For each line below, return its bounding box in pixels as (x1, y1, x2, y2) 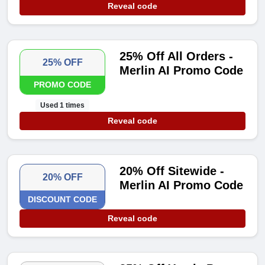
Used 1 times (40, 101, 85, 110)
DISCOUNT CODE (28, 195, 98, 205)
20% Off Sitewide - (119, 164, 225, 178)
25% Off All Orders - (119, 50, 234, 63)
